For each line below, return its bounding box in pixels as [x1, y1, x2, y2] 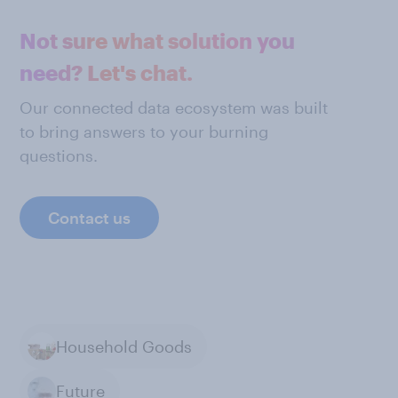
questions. [20, 146, 98, 165]
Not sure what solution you [20, 28, 295, 53]
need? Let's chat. [20, 60, 193, 85]
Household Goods [56, 336, 192, 356]
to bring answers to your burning [20, 122, 268, 141]
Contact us [48, 208, 131, 227]
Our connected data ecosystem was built [20, 98, 328, 117]
